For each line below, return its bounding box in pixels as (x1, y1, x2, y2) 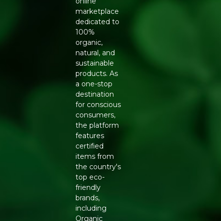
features (75, 131, 104, 140)
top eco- (75, 172, 105, 182)
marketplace (75, 6, 119, 16)
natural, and (75, 48, 115, 57)
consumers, (75, 110, 115, 119)
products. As (75, 69, 118, 78)
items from (75, 151, 114, 161)
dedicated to (75, 17, 119, 26)
